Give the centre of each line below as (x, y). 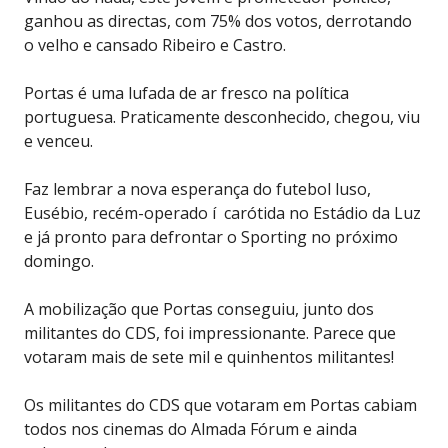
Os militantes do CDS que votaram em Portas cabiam (220, 404)
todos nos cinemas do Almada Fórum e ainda (190, 428)
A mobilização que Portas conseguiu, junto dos (199, 308)
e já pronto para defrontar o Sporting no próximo (211, 236)
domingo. (59, 260)
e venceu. (58, 140)
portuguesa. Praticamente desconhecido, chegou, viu (222, 116)
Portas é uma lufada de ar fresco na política (186, 92)
